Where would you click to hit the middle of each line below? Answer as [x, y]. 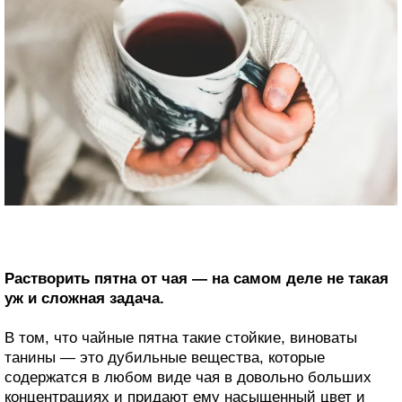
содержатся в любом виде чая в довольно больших [188, 378]
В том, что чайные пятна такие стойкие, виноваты [181, 338]
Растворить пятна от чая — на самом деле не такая [197, 279]
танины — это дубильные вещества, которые [165, 358]
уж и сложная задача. [84, 299]
